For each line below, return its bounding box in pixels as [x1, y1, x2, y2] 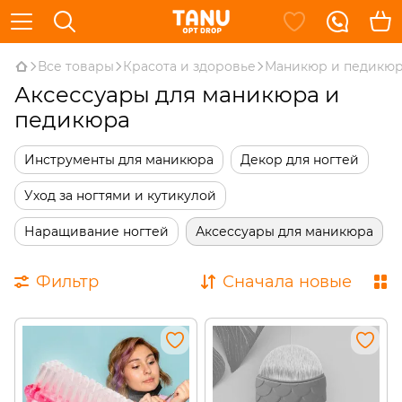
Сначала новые [223, 272, 352, 292]
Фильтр [36, 272, 99, 292]
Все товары [38, 58, 114, 74]
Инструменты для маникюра [24, 152, 214, 168]
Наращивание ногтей [24, 223, 169, 240]
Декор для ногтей [240, 152, 359, 168]
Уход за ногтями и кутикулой [24, 188, 216, 204]
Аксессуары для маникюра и [14, 82, 340, 108]
